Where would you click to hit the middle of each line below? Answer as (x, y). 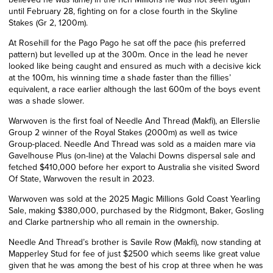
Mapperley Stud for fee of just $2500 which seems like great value (134, 253)
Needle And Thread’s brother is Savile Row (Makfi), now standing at (135, 242)
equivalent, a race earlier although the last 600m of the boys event (134, 89)
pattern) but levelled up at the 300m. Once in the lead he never (128, 54)
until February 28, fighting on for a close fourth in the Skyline (123, 11)
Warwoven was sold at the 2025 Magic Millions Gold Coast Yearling (134, 199)
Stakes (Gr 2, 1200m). (48, 23)
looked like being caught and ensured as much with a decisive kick (135, 66)
